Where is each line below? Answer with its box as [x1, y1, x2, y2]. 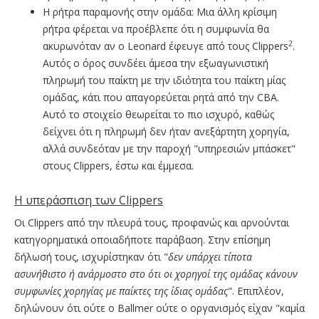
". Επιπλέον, [228, 284, 284, 298]
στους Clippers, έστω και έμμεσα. [43, 159, 197, 173]
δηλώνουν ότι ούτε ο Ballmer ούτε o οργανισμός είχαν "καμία [14, 301, 305, 315]
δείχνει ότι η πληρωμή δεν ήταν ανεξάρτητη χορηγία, [43, 125, 290, 139]
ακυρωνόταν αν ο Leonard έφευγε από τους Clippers [43, 39, 288, 53]
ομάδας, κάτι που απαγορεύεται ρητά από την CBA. [43, 90, 279, 105]
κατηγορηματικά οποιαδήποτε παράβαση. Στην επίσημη [14, 233, 271, 247]
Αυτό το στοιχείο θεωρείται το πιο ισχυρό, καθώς [43, 108, 274, 122]
